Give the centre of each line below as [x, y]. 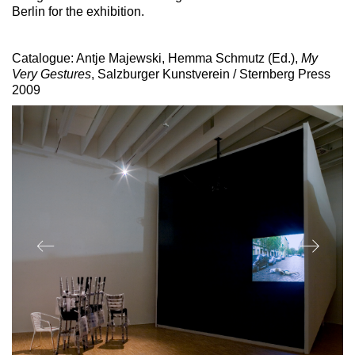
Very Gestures [52, 74]
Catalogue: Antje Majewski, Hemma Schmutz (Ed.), [157, 58]
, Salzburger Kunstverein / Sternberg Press [211, 74]
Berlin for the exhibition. [78, 11]
